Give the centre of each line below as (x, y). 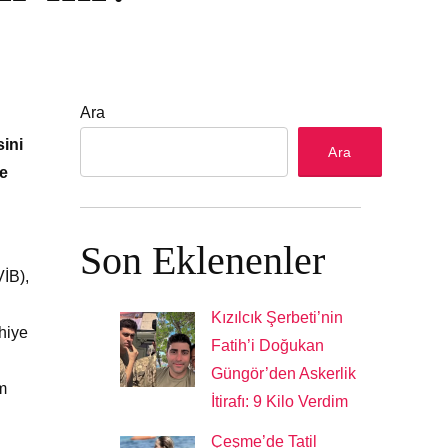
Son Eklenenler (203, 260)
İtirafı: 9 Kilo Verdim (280, 401)
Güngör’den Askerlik (284, 373)
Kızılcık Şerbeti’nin (277, 317)
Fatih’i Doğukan (268, 345)
